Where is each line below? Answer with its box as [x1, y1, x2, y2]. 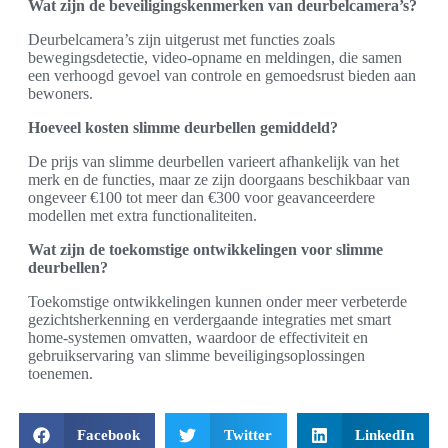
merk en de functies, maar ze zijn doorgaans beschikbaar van [28, 171, 410, 188]
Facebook [77, 427, 141, 443]
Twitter [223, 427, 272, 443]
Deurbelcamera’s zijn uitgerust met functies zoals [28, 31, 335, 48]
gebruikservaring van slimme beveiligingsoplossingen [28, 347, 365, 364]
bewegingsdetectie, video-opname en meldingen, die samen [28, 49, 402, 66]
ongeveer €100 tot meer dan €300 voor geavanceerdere [28, 189, 375, 206]
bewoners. [28, 85, 93, 102]
